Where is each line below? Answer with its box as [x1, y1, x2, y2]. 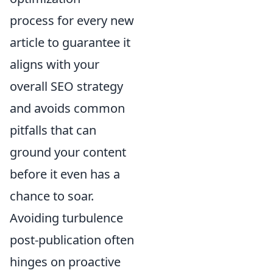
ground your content [10, 144, 126, 160]
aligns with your [10, 56, 99, 73]
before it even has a [10, 166, 120, 182]
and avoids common [10, 100, 125, 116]
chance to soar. [10, 188, 94, 204]
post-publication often [10, 232, 134, 248]
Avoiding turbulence [10, 210, 123, 226]
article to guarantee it [10, 34, 130, 51]
